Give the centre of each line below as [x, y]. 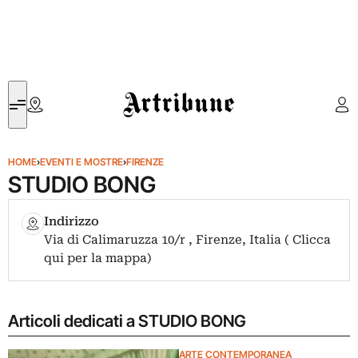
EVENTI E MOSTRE [82, 162]
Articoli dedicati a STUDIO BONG [127, 321]
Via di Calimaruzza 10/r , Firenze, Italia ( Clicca [188, 240]
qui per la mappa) [98, 258]
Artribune [147, 90]
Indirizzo [72, 221]
